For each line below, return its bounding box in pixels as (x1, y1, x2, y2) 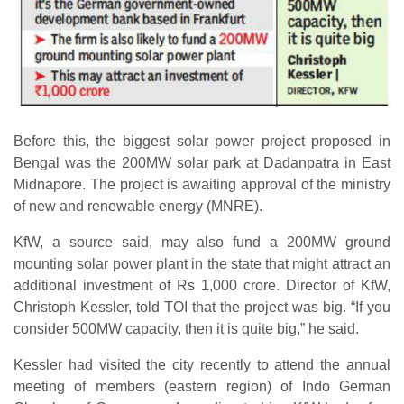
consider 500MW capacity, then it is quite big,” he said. (14, 320, 359, 336)
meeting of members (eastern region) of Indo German (14, 378, 390, 394)
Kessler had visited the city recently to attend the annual (14, 356, 390, 372)
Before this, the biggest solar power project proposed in (14, 133, 390, 149)
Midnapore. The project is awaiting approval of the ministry (14, 176, 390, 192)
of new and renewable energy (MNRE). (14, 197, 262, 214)
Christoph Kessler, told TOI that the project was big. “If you (14, 298, 390, 315)
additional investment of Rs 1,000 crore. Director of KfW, (14, 277, 390, 293)
